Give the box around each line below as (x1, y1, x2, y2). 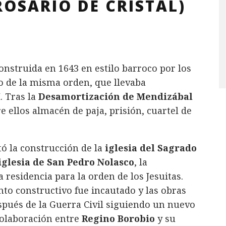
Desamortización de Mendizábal (38, 90, 193, 103)
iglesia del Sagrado (105, 142, 197, 154)
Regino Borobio (82, 212, 155, 225)
